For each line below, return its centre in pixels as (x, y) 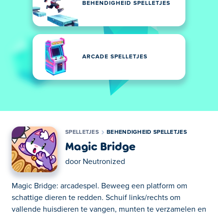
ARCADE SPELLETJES (115, 57)
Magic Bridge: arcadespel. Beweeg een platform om (100, 186)
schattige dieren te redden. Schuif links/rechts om (96, 198)
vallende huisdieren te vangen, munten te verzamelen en (109, 209)
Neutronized (104, 162)
